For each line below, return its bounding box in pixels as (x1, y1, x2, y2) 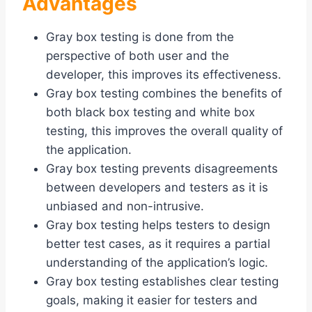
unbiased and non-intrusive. (46, 199, 204, 214)
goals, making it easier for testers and (46, 293, 258, 308)
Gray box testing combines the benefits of (46, 86, 282, 101)
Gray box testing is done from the (46, 30, 234, 45)
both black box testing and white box (46, 105, 255, 120)
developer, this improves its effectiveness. (46, 68, 281, 82)
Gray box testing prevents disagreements (46, 162, 278, 176)
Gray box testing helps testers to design (46, 218, 270, 233)
